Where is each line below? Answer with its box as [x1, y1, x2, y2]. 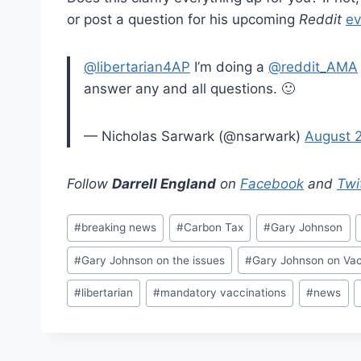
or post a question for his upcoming [67, 10, 299, 27]
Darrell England [112, 175, 216, 192]
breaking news [81, 221, 157, 234]
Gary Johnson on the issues [81, 253, 226, 267]
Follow [67, 175, 112, 192]
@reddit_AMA [268, 58, 358, 75]
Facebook [240, 175, 304, 192]
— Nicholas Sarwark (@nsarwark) [84, 127, 305, 144]
